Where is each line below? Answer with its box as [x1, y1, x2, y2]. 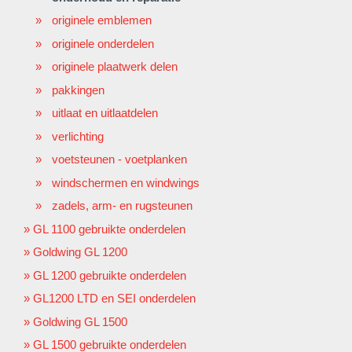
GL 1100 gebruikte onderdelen [33, 222, 185, 236]
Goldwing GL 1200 [33, 245, 127, 259]
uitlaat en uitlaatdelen [52, 106, 158, 120]
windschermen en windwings [52, 175, 200, 189]
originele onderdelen [52, 36, 154, 50]
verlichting [52, 129, 104, 143]
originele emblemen [52, 13, 152, 27]
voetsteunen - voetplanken [52, 152, 187, 167]
